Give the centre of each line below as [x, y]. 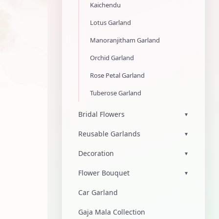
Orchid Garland [112, 58]
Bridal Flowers [101, 114]
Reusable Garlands [109, 134]
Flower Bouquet [104, 173]
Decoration [96, 153]
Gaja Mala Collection [112, 212]
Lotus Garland [110, 22]
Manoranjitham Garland [125, 40]
